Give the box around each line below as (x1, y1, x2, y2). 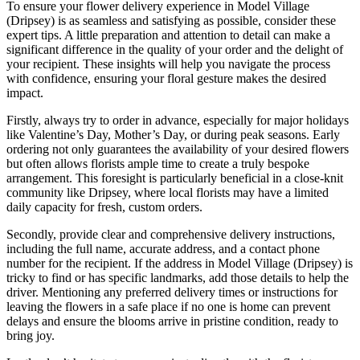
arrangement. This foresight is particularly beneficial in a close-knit (6, 171, 343, 186)
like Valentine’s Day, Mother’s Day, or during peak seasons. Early (6, 128, 340, 142)
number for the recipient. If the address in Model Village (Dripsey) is (6, 256, 353, 271)
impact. (6, 86, 43, 100)
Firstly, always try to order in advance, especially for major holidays (6, 113, 349, 128)
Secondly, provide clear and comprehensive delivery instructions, (6, 227, 335, 242)
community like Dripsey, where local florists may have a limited (6, 186, 329, 200)
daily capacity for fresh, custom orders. (6, 200, 202, 215)
